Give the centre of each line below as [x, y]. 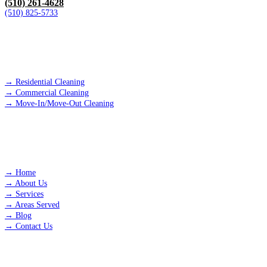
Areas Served [37, 205]
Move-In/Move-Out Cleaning [65, 104]
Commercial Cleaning [52, 93]
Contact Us [34, 226]
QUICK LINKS [41, 152]
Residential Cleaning [50, 82]
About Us [31, 184]
